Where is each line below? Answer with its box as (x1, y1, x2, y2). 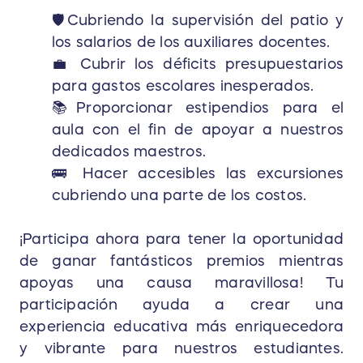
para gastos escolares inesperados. (52, 79, 314, 94)
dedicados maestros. (52, 144, 206, 160)
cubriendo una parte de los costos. (52, 188, 307, 203)
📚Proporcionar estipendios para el (52, 100, 344, 116)
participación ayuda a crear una (19, 297, 344, 313)
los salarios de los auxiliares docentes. (52, 35, 331, 50)
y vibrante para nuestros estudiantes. (19, 341, 344, 357)
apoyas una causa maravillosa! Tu (19, 275, 344, 291)
